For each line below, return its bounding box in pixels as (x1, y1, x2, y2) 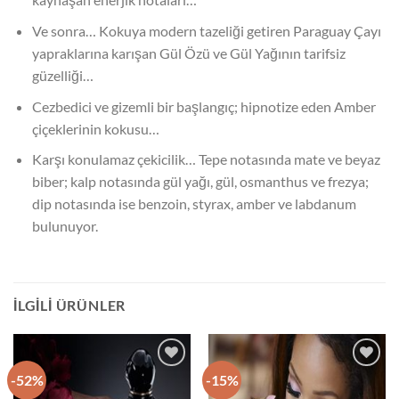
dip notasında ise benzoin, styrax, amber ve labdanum (31, 195, 356, 213)
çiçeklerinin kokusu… (31, 119, 159, 137)
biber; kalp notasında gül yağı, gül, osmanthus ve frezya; (31, 173, 369, 191)
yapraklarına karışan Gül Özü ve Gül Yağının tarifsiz (31, 45, 346, 61)
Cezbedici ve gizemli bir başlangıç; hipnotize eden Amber (31, 97, 376, 115)
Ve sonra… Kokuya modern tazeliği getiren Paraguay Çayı (31, 22, 381, 39)
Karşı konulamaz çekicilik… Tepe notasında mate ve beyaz (31, 151, 380, 168)
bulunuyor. (31, 217, 98, 235)
